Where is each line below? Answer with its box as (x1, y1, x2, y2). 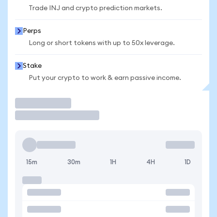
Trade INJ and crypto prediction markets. (29, 5, 162, 12)
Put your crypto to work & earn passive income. (29, 75, 181, 81)
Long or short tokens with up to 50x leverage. (29, 40, 175, 46)
